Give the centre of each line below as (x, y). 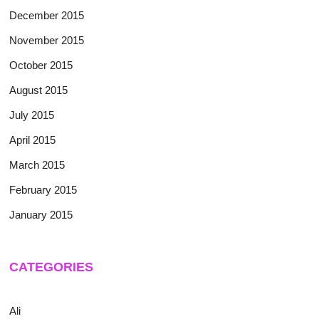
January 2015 (41, 214)
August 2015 (39, 90)
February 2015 (43, 189)
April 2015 (33, 140)
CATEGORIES (52, 267)
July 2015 (32, 115)
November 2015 (47, 40)
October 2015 (41, 65)
